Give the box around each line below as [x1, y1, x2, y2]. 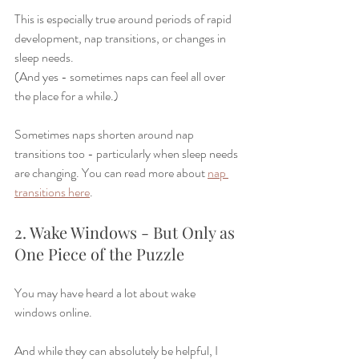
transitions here [14, 183, 90, 201]
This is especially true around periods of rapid [14, 10, 234, 28]
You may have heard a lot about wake [14, 284, 198, 302]
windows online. [14, 303, 92, 321]
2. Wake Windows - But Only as [14, 221, 239, 243]
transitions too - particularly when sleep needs [14, 144, 240, 163]
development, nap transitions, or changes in [14, 29, 228, 47]
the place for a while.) [14, 87, 119, 105]
